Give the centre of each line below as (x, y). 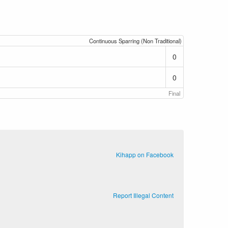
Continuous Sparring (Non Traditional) (135, 41)
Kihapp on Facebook (145, 154)
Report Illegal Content (143, 195)
